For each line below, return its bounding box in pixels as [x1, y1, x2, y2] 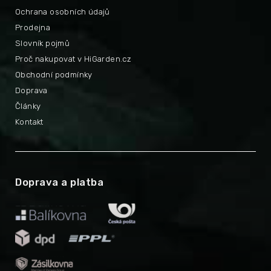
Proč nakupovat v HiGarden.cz [15, 54, 132, 64]
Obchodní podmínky [15, 70, 93, 80]
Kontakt [15, 117, 44, 127]
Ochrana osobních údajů [15, 7, 110, 17]
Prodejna [15, 23, 51, 33]
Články [15, 102, 41, 111]
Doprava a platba [15, 176, 103, 189]
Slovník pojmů [15, 39, 70, 48]
